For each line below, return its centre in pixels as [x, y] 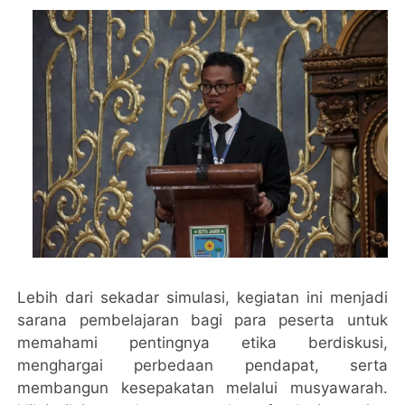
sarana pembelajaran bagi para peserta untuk [202, 320]
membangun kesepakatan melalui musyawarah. [202, 387]
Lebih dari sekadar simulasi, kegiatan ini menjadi [202, 297]
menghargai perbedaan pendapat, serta [202, 365]
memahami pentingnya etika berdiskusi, [202, 342]
